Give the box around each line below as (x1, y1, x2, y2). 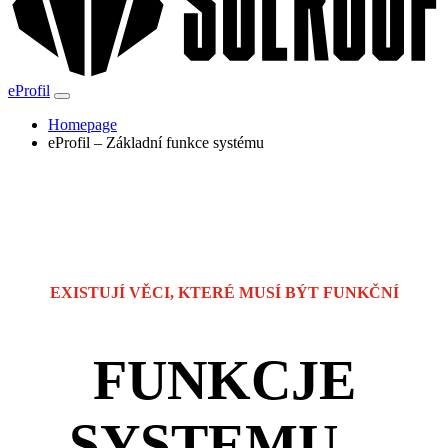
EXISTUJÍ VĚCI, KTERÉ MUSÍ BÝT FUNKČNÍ (49, 283, 399, 301)
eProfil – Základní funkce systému (48, 133, 264, 151)
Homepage (48, 115, 117, 133)
